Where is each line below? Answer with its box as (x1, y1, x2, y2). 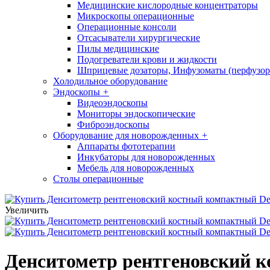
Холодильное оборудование (53, 76, 168, 86)
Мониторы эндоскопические (77, 108, 195, 119)
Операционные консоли (77, 22, 177, 32)
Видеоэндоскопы (77, 98, 148, 108)
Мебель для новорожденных (77, 163, 194, 173)
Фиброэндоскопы (77, 119, 149, 130)
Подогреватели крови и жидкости (77, 54, 217, 64)
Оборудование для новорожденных (53, 130, 199, 140)
